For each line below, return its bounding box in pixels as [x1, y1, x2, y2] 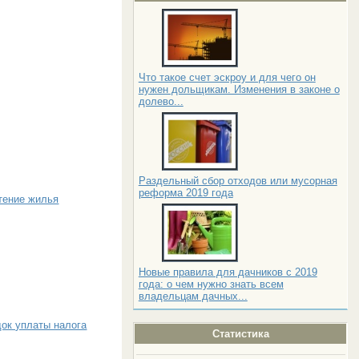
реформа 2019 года [138, 186, 233, 199]
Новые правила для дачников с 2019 [138, 265, 317, 278]
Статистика [212, 327, 269, 340]
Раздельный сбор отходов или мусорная [138, 174, 337, 187]
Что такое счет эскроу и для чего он [138, 71, 316, 83]
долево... [138, 95, 184, 107]
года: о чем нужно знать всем [138, 277, 284, 290]
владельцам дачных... [138, 289, 248, 302]
